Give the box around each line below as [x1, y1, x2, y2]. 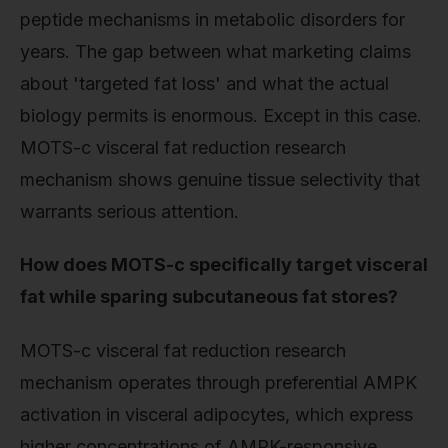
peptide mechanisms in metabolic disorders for [20, 8, 405, 30]
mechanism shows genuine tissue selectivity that [20, 168, 420, 190]
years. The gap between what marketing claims [20, 40, 411, 62]
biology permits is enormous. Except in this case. [20, 104, 422, 126]
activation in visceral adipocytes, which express [20, 403, 413, 425]
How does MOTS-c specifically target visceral [20, 254, 428, 276]
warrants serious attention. [20, 200, 239, 222]
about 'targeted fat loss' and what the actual [20, 72, 389, 94]
